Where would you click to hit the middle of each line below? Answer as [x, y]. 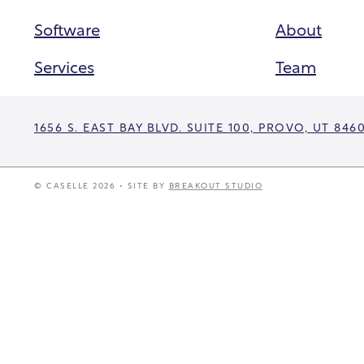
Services [64, 65]
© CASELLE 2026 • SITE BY [102, 184]
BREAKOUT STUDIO [215, 184]
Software [67, 28]
